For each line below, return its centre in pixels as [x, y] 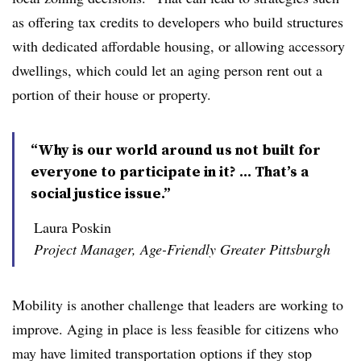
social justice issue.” [101, 193]
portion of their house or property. [112, 94]
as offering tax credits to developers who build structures [178, 22]
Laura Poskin [73, 227]
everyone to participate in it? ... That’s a [170, 171]
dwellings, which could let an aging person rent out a [167, 70]
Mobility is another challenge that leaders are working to [178, 305]
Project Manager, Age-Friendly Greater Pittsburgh [182, 249]
